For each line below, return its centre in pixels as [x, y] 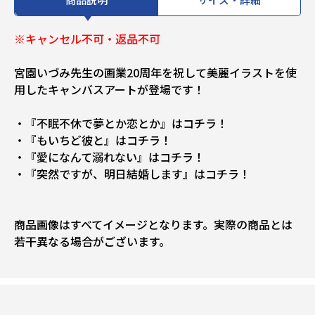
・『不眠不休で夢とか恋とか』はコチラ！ [121, 123]
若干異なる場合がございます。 [92, 242]
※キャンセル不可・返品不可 [87, 39]
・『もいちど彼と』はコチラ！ [93, 140]
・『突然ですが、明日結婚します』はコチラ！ [132, 174]
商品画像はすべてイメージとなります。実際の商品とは [153, 225]
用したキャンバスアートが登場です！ [109, 90]
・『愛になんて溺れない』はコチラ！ [109, 157]
